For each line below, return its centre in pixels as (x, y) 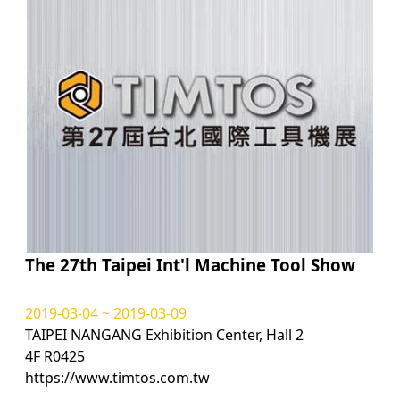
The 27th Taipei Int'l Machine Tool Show (190, 265)
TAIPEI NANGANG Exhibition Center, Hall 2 (164, 335)
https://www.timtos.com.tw (117, 378)
